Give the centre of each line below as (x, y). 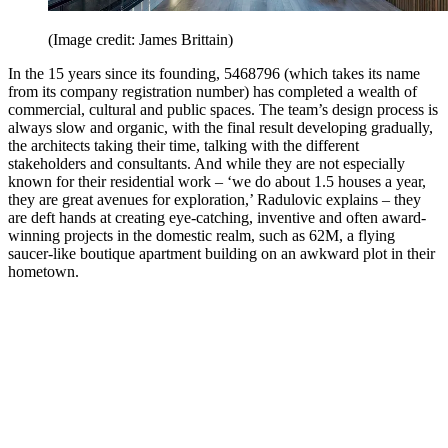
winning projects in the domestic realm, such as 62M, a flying (201, 235)
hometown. (45, 271)
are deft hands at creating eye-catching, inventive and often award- (217, 217)
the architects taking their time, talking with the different (183, 145)
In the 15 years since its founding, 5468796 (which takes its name (214, 73)
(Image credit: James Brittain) (140, 39)
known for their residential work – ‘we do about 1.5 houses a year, (217, 181)
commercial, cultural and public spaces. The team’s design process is (223, 109)
